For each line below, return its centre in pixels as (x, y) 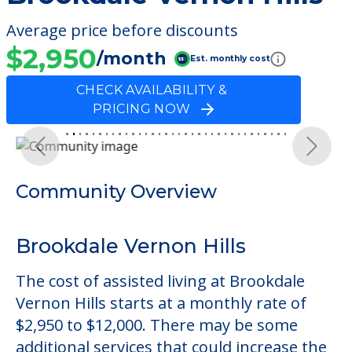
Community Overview (116, 191)
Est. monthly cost (230, 59)
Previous (66, 154)
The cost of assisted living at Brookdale (160, 280)
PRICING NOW (147, 108)
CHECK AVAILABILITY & (154, 90)
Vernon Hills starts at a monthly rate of (161, 302)
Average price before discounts (122, 30)
